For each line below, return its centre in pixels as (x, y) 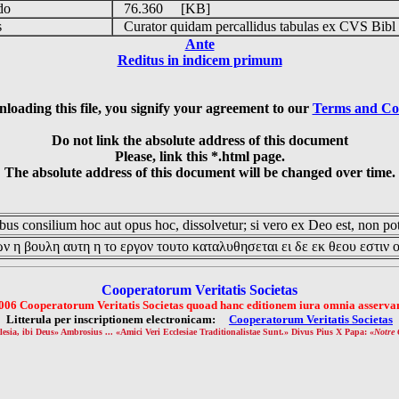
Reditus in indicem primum (199, 60)
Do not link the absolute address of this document (199, 140)
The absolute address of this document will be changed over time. (199, 172)
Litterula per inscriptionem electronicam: (118, 319)
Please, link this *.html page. (199, 156)
